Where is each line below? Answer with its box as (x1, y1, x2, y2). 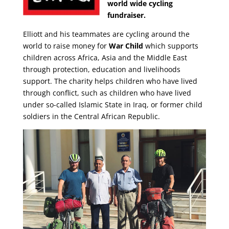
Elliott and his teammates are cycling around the (22, 29, 190, 39)
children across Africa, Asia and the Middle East (22, 53, 187, 62)
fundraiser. (107, 10, 146, 20)
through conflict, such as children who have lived (22, 88, 191, 98)
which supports (143, 41, 198, 51)
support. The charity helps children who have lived (22, 76, 197, 86)
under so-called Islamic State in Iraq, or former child (22, 100, 202, 109)
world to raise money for (22, 41, 109, 51)
